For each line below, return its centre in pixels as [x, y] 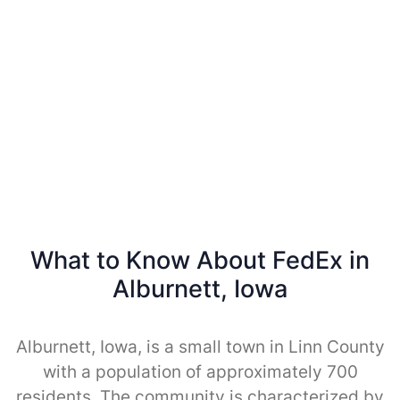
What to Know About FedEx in [200, 260]
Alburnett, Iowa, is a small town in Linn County [200, 346]
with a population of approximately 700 [200, 371]
